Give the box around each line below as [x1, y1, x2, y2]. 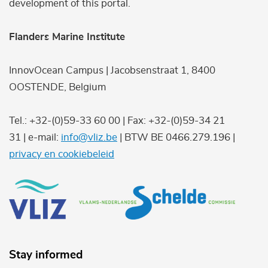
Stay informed [9, 249, 83, 261]
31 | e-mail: [9, 132, 61, 142]
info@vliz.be [61, 132, 117, 142]
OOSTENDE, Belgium [9, 81, 106, 92]
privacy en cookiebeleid [9, 148, 114, 159]
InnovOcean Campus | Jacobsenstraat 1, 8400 [9, 65, 215, 75]
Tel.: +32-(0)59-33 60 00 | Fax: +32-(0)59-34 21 [9, 115, 225, 126]
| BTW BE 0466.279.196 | [117, 132, 235, 142]
